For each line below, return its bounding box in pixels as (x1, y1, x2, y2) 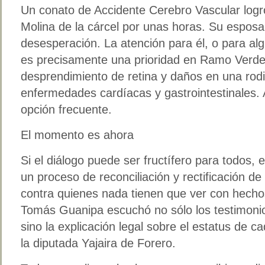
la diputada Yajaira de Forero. (21, 236, 176, 250)
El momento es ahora (21, 128, 134, 141)
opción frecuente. (21, 102, 112, 116)
